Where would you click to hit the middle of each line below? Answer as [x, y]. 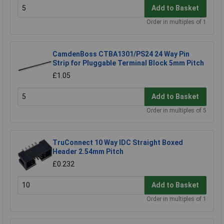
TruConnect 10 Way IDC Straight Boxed [118, 142]
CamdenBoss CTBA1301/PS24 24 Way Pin [121, 54]
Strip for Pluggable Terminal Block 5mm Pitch [128, 63]
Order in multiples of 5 [176, 110]
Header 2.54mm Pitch [88, 151]
